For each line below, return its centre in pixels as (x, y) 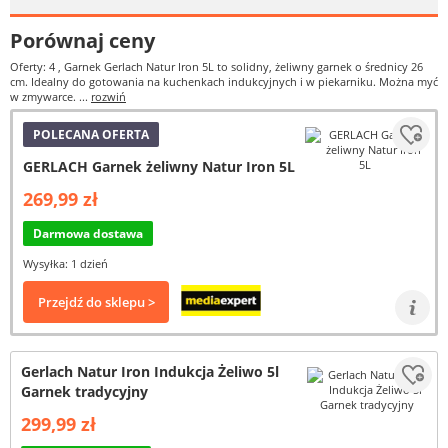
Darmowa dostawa (88, 233)
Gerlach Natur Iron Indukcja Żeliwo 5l (150, 371)
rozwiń (108, 96)
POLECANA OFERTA (91, 134)
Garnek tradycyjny (84, 391)
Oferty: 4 (34, 66)
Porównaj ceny (82, 40)
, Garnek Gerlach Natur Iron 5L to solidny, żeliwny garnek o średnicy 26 (240, 66)
